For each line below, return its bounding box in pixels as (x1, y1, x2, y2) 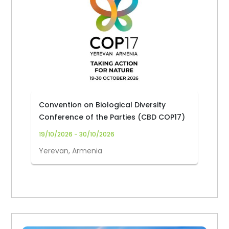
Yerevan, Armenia (39, 146, 103, 156)
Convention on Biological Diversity (39, 100, 166, 110)
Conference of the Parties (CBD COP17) (39, 112, 186, 122)
